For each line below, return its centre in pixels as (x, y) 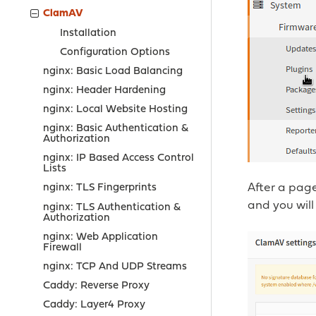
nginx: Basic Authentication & (115, 129)
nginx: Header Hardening (104, 90)
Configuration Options (115, 52)
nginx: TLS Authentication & (111, 207)
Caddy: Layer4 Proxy (94, 305)
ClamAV (63, 14)
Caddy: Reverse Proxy (96, 286)
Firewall (62, 248)
